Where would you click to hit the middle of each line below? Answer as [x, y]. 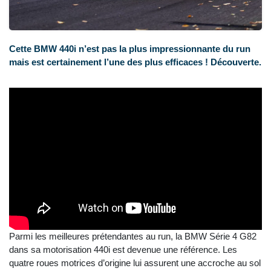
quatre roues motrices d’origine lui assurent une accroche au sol [135, 263]
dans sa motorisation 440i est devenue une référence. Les [123, 250]
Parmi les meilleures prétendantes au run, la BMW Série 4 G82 [133, 237]
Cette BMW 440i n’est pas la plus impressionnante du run [130, 49]
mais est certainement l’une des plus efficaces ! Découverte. [135, 62]
